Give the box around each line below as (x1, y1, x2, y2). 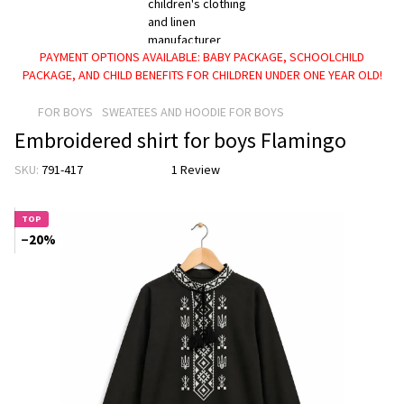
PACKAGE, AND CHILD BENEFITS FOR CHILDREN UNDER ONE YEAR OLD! (22, 67, 382, 83)
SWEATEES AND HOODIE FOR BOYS (102, 104, 284, 120)
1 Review (171, 161, 220, 178)
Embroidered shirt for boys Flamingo (14, 126, 346, 154)
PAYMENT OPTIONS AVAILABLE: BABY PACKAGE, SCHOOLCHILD (40, 49, 364, 65)
